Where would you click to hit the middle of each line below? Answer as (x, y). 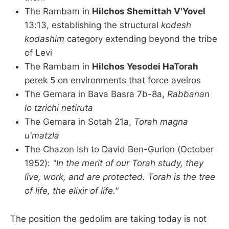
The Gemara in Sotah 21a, (79, 122)
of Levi (38, 53)
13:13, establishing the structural (93, 25)
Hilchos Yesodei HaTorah (145, 67)
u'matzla (42, 136)
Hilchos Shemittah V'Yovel (149, 12)
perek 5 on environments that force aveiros (113, 81)
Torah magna (161, 122)
